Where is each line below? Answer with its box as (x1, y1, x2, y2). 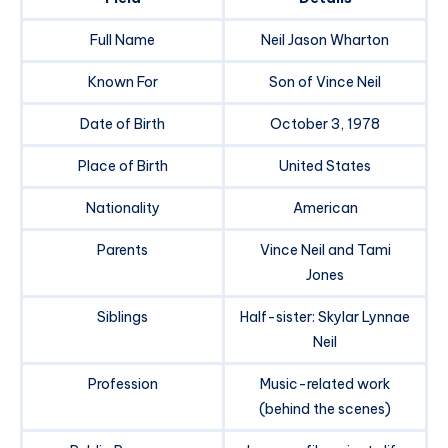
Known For (87, 73, 158, 92)
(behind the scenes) (259, 400, 391, 419)
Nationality (85, 199, 160, 218)
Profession (87, 375, 158, 394)
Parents (97, 241, 148, 260)
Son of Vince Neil (269, 73, 381, 92)
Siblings (97, 308, 148, 327)
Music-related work (260, 375, 390, 394)
